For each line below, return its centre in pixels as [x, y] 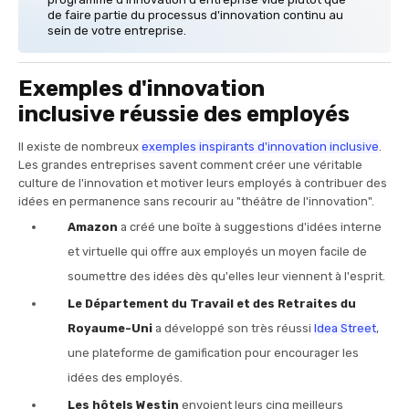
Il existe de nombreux [80, 147]
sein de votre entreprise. [117, 31]
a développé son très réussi [235, 328]
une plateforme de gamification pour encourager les [213, 352]
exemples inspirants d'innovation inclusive [260, 147]
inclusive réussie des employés [186, 115]
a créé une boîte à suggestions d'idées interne [251, 226]
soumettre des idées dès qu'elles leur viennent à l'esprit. [228, 276]
